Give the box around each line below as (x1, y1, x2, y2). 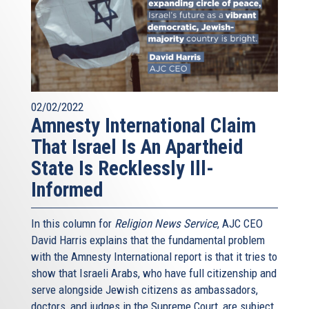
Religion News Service (114, 216, 217, 230)
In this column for (31, 216, 114, 230)
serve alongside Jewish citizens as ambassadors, (31, 282, 258, 297)
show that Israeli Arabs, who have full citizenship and (31, 266, 277, 280)
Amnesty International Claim (31, 113, 256, 137)
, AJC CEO (217, 216, 263, 230)
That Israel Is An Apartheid (31, 134, 243, 159)
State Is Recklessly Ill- (31, 156, 214, 180)
